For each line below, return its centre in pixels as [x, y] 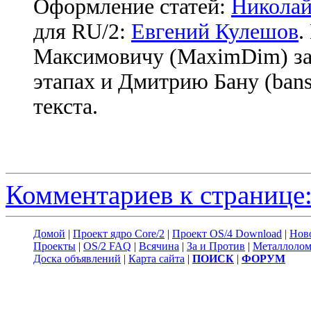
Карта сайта [157, 259]
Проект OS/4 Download [227, 234]
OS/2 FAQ [107, 246]
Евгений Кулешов [215, 32]
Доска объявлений [77, 259]
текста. [66, 107]
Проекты [54, 246]
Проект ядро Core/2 [119, 234]
